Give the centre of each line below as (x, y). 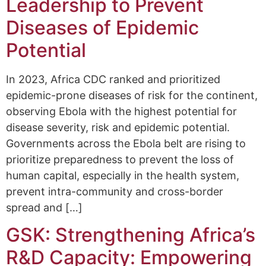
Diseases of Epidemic (102, 27)
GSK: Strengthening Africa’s (131, 235)
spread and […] (44, 207)
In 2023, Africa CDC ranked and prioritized (113, 79)
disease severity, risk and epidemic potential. (118, 127)
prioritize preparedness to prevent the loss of (120, 159)
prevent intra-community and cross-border (115, 191)
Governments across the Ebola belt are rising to (126, 143)
